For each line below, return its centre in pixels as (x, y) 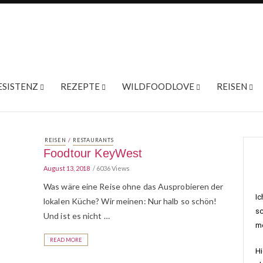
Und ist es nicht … (77, 216)
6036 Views (113, 168)
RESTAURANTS (93, 140)
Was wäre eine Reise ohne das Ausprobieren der (134, 186)
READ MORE (66, 240)
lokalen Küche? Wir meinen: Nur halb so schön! (130, 201)
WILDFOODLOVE (158, 86)
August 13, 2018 (67, 168)
